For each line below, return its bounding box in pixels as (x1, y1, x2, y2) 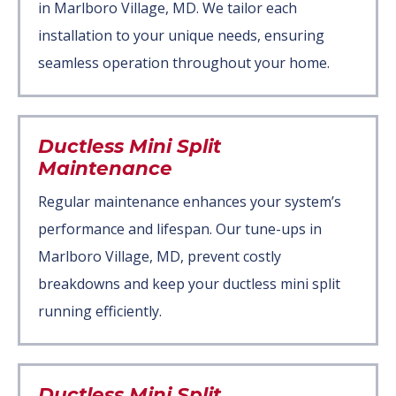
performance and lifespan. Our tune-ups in (38, 218, 322, 239)
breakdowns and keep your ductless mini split (38, 273, 340, 293)
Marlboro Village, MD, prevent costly (38, 246, 281, 266)
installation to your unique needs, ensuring (38, 25, 324, 45)
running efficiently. (38, 301, 162, 321)
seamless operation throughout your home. (38, 52, 330, 72)
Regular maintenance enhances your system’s (38, 191, 341, 211)
